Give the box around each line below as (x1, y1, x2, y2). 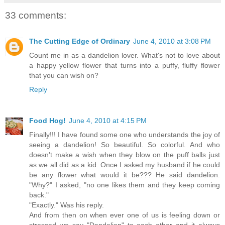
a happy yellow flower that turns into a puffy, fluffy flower (29, 61, 220, 70)
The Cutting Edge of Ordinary (29, 37, 130, 46)
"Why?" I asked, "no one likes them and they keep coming (29, 181, 220, 189)
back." (29, 191, 49, 199)
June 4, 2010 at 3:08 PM (133, 37, 211, 46)
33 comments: (5, 10, 66, 21)
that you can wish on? (29, 71, 98, 80)
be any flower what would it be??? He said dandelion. (29, 171, 220, 179)
